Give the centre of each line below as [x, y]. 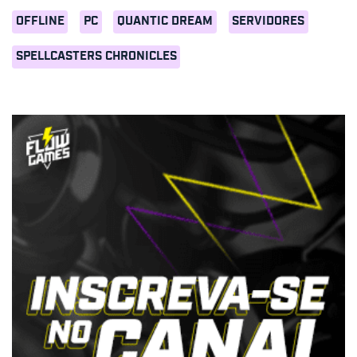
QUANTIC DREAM [165, 22]
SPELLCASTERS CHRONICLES [96, 57]
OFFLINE [40, 22]
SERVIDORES [269, 22]
